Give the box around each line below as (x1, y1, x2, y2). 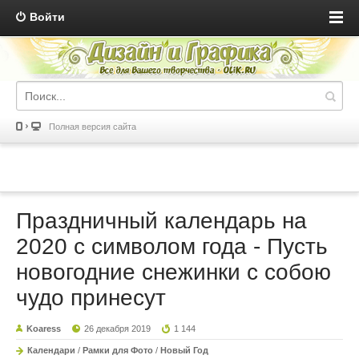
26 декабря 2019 (84, 324, 151, 334)
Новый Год (160, 345, 208, 356)
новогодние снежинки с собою (16, 260, 331, 285)
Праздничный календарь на (16, 208, 307, 234)
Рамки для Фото (83, 345, 153, 356)
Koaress (26, 324, 61, 334)
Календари (27, 345, 75, 356)
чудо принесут (16, 285, 166, 311)
